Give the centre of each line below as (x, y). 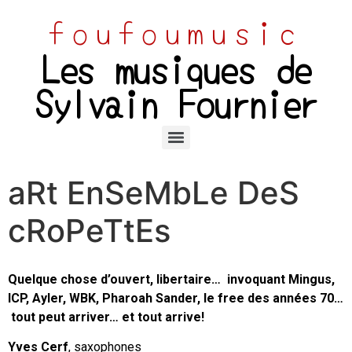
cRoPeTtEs (89, 231)
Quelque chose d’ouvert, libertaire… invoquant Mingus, (171, 279)
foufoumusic (176, 31)
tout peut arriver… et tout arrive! (106, 317)
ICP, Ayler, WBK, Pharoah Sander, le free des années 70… (176, 298)
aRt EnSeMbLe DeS (154, 193)
